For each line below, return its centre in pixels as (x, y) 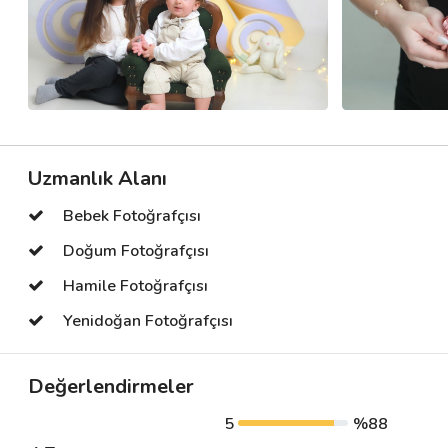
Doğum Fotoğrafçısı (136, 251)
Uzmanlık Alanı (97, 178)
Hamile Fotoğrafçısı (136, 286)
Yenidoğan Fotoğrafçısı (148, 321)
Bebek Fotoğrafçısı (132, 216)
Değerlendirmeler (111, 386)
